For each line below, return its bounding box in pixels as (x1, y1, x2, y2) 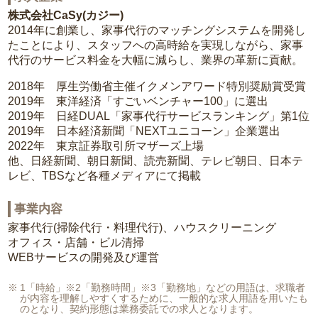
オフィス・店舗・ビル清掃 (8, 236, 145, 249)
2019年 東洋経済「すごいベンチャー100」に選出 (8, 95, 269, 108)
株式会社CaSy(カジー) (8, 9, 124, 22)
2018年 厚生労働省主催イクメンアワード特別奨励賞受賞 (8, 80, 307, 93)
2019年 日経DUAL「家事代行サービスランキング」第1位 (8, 110, 310, 123)
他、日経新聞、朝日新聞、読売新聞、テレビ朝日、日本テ (8, 155, 304, 168)
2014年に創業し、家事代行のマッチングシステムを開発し (8, 24, 307, 37)
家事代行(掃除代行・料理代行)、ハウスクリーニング (8, 221, 277, 234)
